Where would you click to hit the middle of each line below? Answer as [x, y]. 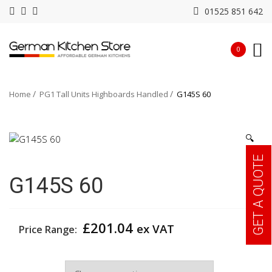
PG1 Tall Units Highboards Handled [104, 94]
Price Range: [49, 229]
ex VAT [155, 228]
